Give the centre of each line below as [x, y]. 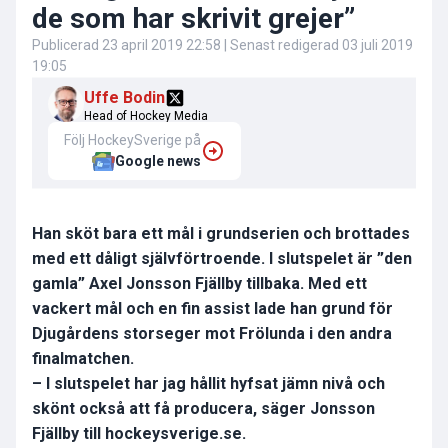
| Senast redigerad [281, 45]
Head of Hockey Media [146, 116]
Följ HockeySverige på [132, 140]
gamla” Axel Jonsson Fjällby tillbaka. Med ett [199, 284]
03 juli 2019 [377, 45]
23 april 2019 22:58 [161, 45]
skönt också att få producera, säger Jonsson [203, 409]
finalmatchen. [83, 359]
